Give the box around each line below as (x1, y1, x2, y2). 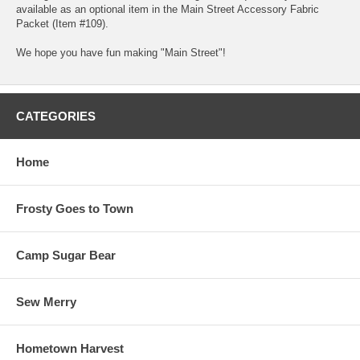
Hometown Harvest (16, 342, 124, 356)
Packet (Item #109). (16, 18, 108, 31)
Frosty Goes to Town (16, 202, 133, 216)
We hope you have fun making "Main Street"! (16, 47, 226, 59)
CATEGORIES (16, 109, 96, 124)
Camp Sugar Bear (16, 248, 116, 263)
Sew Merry (16, 295, 76, 309)
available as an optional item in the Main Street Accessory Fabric (16, 3, 319, 16)
